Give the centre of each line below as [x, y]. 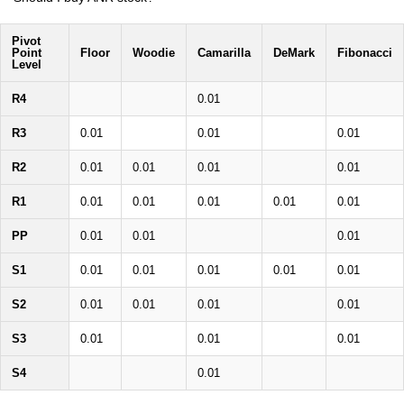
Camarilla [224, 53]
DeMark [294, 53]
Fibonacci [365, 53]
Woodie [154, 53]
